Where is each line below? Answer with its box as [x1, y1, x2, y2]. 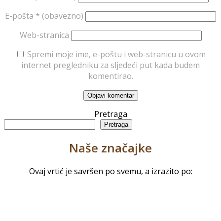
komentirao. [88, 71, 133, 82]
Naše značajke [69, 140, 152, 156]
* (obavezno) [36, 10, 83, 22]
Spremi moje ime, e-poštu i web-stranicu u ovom [27, 49, 206, 60]
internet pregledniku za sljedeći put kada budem [21, 60, 200, 71]
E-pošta [5, 10, 36, 22]
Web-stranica [19, 30, 69, 41]
